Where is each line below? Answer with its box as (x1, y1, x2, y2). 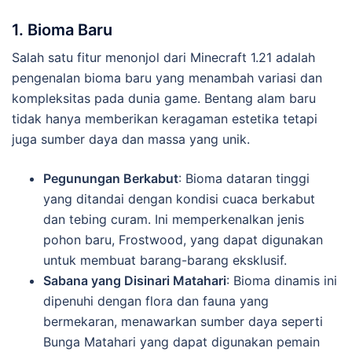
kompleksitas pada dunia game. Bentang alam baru (12, 90, 316, 106)
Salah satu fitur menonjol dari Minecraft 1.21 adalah (12, 49, 315, 65)
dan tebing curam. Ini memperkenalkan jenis (43, 211, 304, 227)
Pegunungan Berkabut (43, 170, 178, 186)
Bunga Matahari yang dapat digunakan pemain (43, 333, 320, 350)
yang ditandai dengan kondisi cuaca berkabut (43, 190, 315, 207)
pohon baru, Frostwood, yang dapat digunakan (43, 231, 323, 247)
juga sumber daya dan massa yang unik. (12, 130, 250, 147)
